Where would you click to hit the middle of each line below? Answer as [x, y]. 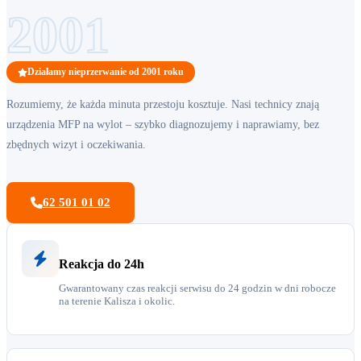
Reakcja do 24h [102, 264]
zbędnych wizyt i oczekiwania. [76, 145]
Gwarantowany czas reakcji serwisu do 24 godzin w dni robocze [197, 288]
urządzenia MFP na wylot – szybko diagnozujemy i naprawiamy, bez [163, 125]
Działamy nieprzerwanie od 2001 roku [106, 72]
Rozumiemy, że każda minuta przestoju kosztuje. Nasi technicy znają [163, 105]
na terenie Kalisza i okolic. [117, 301]
